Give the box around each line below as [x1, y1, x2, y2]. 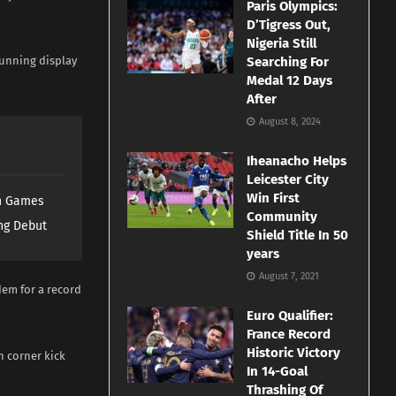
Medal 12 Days [247, 72, 333, 89]
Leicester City [247, 171, 330, 188]
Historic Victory [247, 345, 341, 362]
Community [247, 209, 318, 225]
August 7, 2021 [256, 270, 320, 283]
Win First [247, 190, 301, 207]
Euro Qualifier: [247, 308, 334, 324]
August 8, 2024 [256, 116, 322, 128]
